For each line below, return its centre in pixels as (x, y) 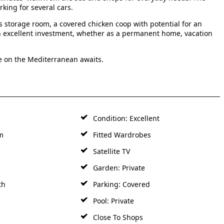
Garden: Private (118, 167)
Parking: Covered (121, 184)
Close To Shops (117, 217)
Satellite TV (111, 151)
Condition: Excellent (125, 118)
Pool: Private (113, 200)
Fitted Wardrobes (121, 134)
